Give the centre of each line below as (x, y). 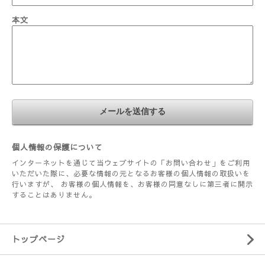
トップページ (38, 239)
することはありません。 (54, 195)
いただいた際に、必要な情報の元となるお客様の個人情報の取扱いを (131, 173)
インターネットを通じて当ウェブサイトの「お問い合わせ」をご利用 (131, 163)
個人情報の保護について (57, 147)
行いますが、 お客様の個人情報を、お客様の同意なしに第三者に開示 (132, 184)
